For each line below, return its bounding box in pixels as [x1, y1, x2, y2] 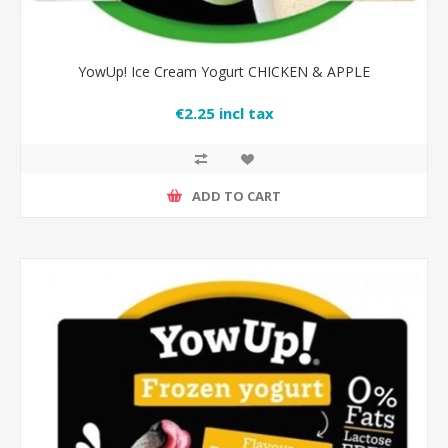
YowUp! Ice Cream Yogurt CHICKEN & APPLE [78, 62, 370, 81]
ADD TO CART [192, 186, 281, 205]
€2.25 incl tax [174, 103, 274, 124]
